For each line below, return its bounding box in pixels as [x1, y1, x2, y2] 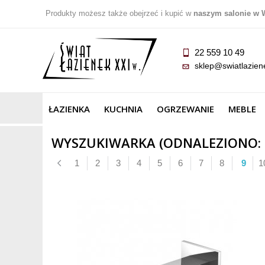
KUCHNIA [104, 103, 143, 115]
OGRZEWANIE [157, 103, 214, 115]
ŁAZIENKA [49, 103, 90, 115]
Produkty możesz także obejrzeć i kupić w [46, 9, 193, 18]
